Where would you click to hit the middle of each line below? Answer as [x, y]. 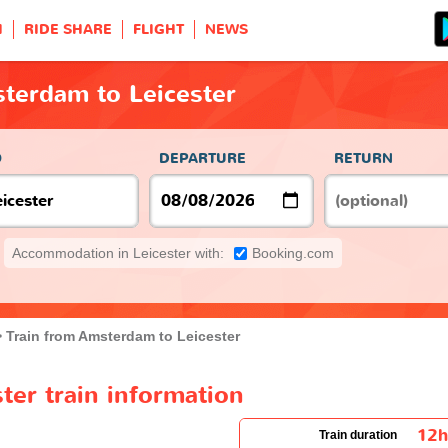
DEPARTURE [202, 158]
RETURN [363, 158]
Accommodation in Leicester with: [118, 252]
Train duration [358, 434]
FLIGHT [158, 29]
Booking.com [293, 252]
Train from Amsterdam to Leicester [123, 335]
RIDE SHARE [68, 29]
